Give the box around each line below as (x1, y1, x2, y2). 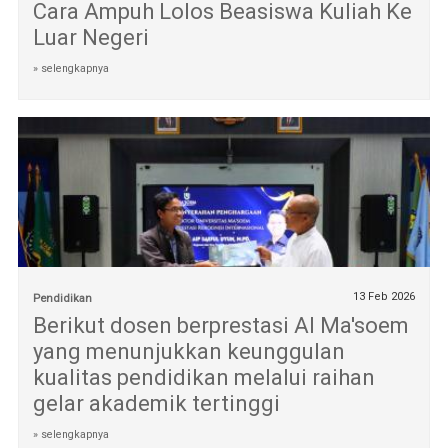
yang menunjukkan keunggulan (32, 338, 345, 364)
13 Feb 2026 (353, 289, 416, 303)
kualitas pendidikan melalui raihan (32, 364, 375, 390)
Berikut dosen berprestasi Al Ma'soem (32, 312, 409, 338)
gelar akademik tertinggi (32, 390, 280, 416)
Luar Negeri (32, 25, 149, 51)
